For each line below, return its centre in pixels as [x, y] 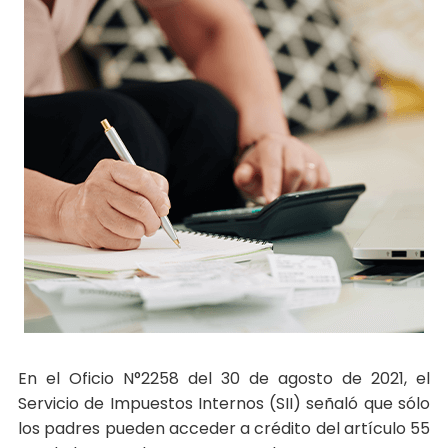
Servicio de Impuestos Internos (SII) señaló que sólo [224, 404]
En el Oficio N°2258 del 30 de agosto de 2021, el [224, 379]
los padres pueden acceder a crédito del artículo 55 [224, 429]
